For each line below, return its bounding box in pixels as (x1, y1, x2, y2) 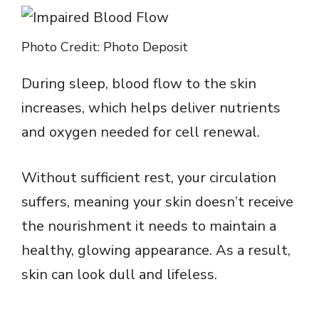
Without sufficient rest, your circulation (21, 167, 276, 187)
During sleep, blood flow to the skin (21, 73, 256, 93)
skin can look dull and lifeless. (21, 264, 217, 284)
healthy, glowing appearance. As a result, (21, 240, 291, 260)
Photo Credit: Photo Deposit (21, 38, 188, 56)
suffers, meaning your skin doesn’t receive (21, 192, 293, 211)
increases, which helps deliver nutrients (21, 98, 281, 117)
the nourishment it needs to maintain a (21, 216, 276, 236)
